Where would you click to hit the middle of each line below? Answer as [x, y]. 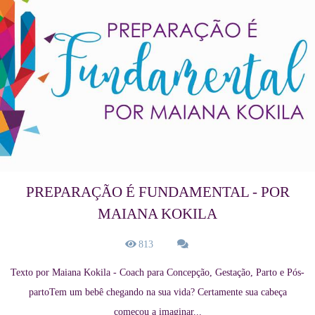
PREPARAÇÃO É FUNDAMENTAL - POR [157, 192]
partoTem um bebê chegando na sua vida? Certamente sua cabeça [157, 292]
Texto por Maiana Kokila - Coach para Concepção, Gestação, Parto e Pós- [157, 273]
